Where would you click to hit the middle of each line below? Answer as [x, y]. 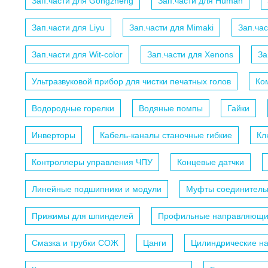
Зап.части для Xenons [190, 55]
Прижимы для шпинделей [83, 216]
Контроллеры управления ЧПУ [92, 162]
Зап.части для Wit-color [77, 55]
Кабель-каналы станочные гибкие [166, 135]
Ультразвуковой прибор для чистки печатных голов [131, 82]
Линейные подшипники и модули [97, 189]
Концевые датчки [211, 162]
